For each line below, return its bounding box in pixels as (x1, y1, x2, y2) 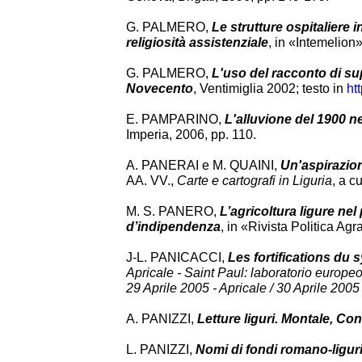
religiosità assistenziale (126, 36, 268, 49)
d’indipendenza (126, 220, 221, 234)
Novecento (126, 82, 193, 95)
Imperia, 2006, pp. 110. (126, 128, 256, 141)
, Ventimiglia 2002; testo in (193, 82, 347, 95)
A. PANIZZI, (126, 312, 197, 326)
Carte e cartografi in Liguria (177, 174, 332, 187)
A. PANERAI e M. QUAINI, (126, 158, 280, 172)
